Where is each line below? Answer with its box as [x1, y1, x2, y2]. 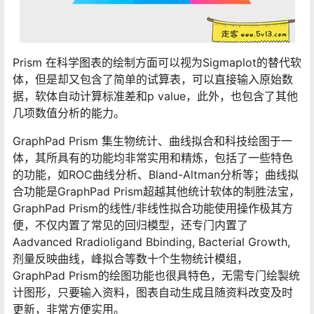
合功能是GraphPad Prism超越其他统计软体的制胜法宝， [13, 184, 300, 199]
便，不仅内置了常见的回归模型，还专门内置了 [13, 218, 248, 233]
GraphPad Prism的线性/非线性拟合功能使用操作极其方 [13, 201, 293, 216]
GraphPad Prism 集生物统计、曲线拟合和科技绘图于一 [13, 134, 292, 149]
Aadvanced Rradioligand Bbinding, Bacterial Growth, [13, 235, 294, 250]
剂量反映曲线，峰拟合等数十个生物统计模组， [13, 252, 248, 266]
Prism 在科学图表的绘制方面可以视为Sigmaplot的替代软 [13, 55, 301, 70]
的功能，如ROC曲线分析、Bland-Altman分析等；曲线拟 [13, 168, 299, 182]
